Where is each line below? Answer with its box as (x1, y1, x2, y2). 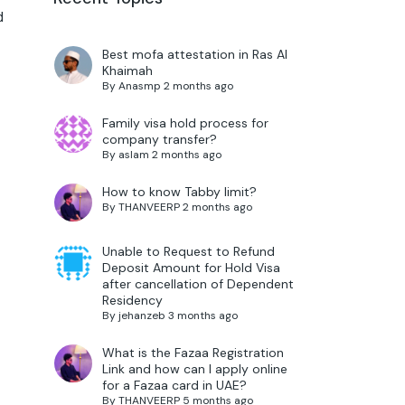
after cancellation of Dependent (101, 276, 294, 293)
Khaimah (101, 62, 153, 80)
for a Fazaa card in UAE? (101, 377, 247, 394)
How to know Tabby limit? (101, 184, 257, 201)
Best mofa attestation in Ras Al (101, 46, 287, 63)
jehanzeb (118, 308, 165, 324)
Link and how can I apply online (101, 361, 287, 378)
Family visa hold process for (101, 115, 268, 132)
